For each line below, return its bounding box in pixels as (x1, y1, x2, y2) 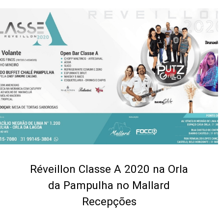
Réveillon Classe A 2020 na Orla (30, 163, 188, 175)
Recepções (82, 195, 137, 208)
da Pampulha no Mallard (48, 179, 170, 192)
